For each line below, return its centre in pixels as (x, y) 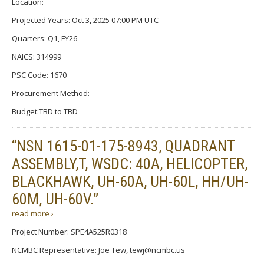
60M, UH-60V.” (55, 199)
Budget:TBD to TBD (45, 111)
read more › (33, 213)
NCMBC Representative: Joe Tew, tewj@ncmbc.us (98, 250)
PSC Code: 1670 (39, 75)
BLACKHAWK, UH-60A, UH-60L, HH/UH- (130, 181)
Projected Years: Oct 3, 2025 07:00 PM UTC (85, 20)
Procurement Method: (51, 93)
